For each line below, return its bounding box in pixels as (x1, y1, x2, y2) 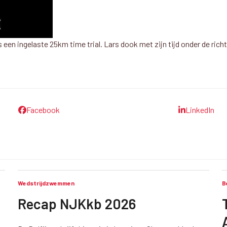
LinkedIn (185, 105, 215, 115)
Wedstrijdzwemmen (17, 179, 74, 186)
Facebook (26, 105, 60, 115)
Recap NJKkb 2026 (17, 195, 136, 212)
